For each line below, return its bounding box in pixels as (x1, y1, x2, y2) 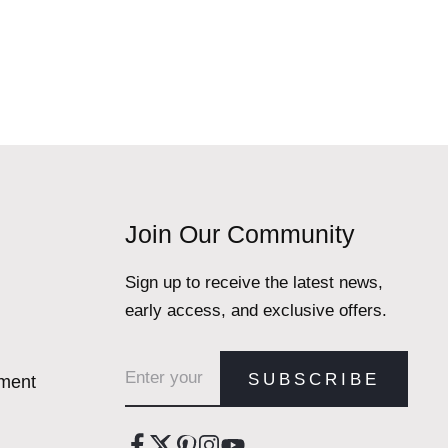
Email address (123, 352, 214, 369)
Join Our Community (124, 220, 355, 249)
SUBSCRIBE (247, 369, 380, 389)
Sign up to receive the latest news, (124, 273, 383, 293)
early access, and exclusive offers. (124, 301, 387, 321)
